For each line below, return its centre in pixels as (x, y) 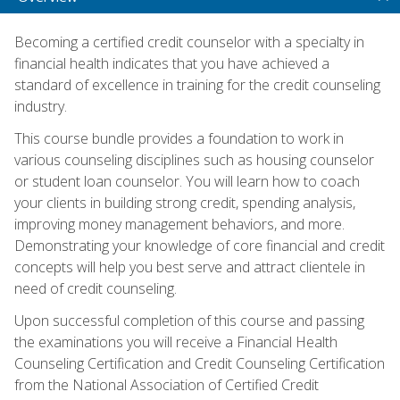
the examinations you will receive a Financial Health (176, 342)
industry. (41, 106)
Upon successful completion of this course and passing (189, 320)
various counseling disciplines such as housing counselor (194, 159)
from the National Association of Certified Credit (167, 384)
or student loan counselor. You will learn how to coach (187, 181)
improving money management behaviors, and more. (179, 224)
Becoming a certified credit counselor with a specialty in (189, 42)
